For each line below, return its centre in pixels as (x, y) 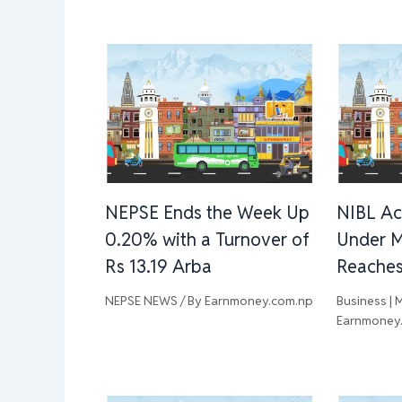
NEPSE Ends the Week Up (207, 213)
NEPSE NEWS (141, 301)
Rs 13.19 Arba (158, 267)
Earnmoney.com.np (259, 301)
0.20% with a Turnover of (207, 240)
